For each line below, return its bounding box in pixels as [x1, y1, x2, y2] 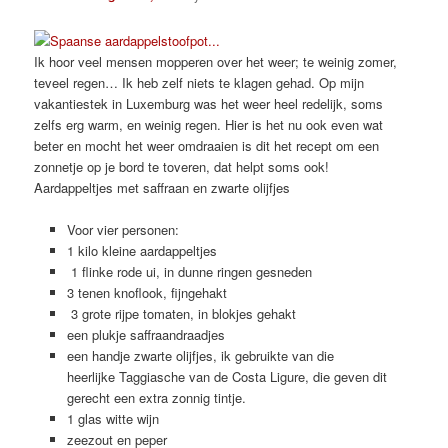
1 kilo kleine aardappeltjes [66, 241, 217, 261]
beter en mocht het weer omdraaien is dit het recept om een [34, 136, 380, 156]
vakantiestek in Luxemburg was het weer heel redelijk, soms [34, 94, 384, 114]
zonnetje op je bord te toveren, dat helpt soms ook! [34, 157, 330, 177]
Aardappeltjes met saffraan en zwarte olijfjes [34, 178, 291, 198]
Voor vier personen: [66, 220, 179, 240]
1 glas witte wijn [66, 409, 159, 429]
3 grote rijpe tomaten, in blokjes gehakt [66, 304, 296, 324]
